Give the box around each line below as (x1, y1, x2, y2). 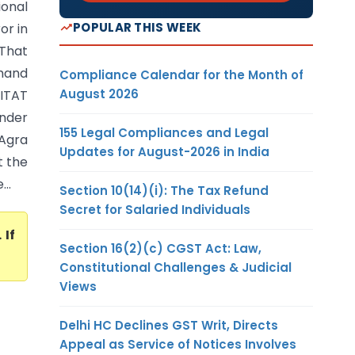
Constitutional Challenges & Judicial (59, 258, 292, 276)
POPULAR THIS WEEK (73, 18, 202, 36)
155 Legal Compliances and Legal (59, 124, 269, 141)
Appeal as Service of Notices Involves (59, 335, 296, 353)
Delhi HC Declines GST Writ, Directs (59, 316, 278, 334)
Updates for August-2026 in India (59, 143, 269, 160)
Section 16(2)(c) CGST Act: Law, (59, 239, 261, 257)
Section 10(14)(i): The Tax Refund (59, 181, 269, 199)
